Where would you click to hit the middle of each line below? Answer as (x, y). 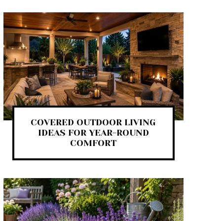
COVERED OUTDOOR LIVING (93, 122)
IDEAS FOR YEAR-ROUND (93, 132)
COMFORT (93, 143)
